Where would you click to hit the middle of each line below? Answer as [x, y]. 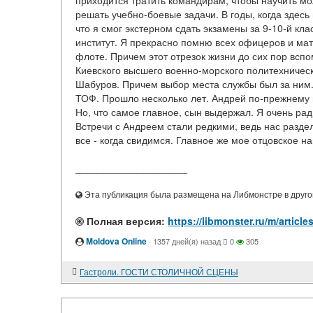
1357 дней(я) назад [187, 241]
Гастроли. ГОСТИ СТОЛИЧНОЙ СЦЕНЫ [159, 271]
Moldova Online [116, 241]
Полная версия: [124, 221]
